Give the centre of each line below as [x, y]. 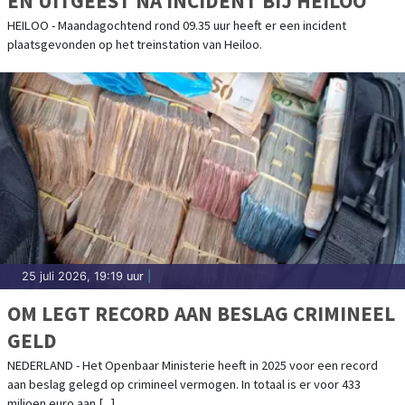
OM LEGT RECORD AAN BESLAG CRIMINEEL [201, 313]
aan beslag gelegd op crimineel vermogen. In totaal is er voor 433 [184, 384]
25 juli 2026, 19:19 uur [83, 276]
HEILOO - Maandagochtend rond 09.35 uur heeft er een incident [177, 25]
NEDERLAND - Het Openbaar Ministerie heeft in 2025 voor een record [193, 365]
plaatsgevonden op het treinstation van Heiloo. [135, 44]
